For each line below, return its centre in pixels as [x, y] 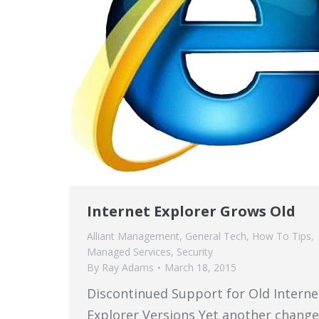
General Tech [216, 236]
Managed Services [129, 252]
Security [195, 252]
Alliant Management [133, 236]
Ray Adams [128, 267]
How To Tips [282, 236]
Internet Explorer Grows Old [191, 211]
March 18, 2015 [200, 267]
